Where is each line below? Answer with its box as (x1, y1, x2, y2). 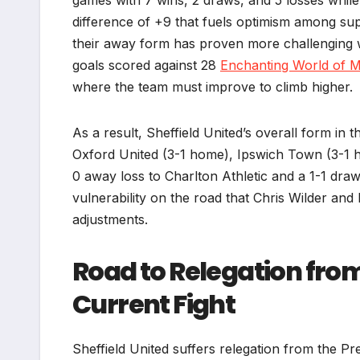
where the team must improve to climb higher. (72, 78, 353, 95)
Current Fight (72, 285, 235, 322)
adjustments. (72, 211, 148, 227)
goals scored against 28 (72, 56, 220, 73)
